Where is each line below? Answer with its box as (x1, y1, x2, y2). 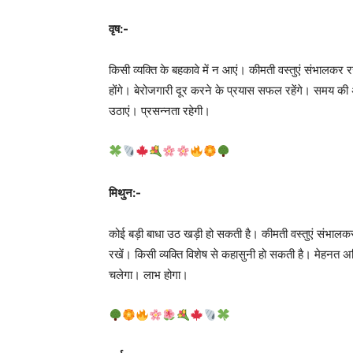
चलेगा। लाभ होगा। (109, 266, 188, 282)
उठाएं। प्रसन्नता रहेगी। (109, 102, 210, 118)
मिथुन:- (109, 184, 141, 200)
